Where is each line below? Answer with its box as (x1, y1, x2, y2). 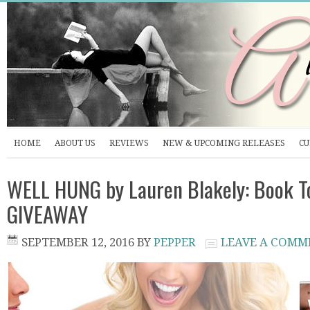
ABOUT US (55, 138, 95, 148)
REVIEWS (109, 138, 149, 148)
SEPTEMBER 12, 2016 (21, 235, 134, 249)
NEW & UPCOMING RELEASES (163, 138, 285, 148)
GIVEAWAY (7, 198, 88, 230)
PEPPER (154, 235, 196, 249)
